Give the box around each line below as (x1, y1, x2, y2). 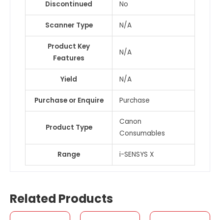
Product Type (45, 122, 92, 132)
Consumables (119, 128, 165, 138)
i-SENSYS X (119, 149, 154, 159)
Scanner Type (45, 20, 93, 30)
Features (53, 53, 84, 63)
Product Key (48, 41, 90, 51)
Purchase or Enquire (34, 95, 104, 105)
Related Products (10, 190, 113, 207)
